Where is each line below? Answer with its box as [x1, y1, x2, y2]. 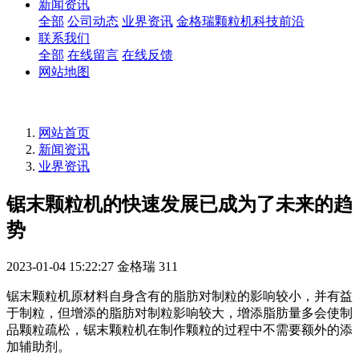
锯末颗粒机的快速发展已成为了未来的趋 [6, 194, 353, 216]
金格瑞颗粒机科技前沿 [176, 14, 305, 28]
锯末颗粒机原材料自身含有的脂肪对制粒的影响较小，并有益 [6, 289, 353, 304]
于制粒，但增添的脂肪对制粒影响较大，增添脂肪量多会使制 [6, 306, 353, 321]
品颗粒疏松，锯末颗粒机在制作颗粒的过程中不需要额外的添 [6, 323, 353, 337]
